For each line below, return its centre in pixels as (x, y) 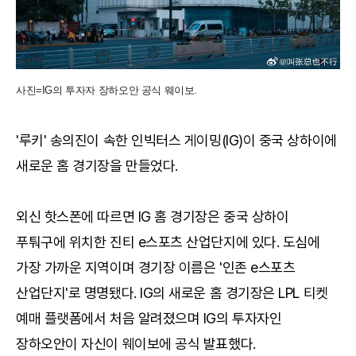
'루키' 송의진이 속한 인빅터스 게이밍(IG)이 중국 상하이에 (176, 141)
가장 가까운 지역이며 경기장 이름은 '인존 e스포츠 (156, 268)
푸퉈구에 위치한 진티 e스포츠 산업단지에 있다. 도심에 (168, 242)
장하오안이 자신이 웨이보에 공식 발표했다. (136, 344)
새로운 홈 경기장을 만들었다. (97, 166)
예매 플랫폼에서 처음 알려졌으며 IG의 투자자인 (149, 319)
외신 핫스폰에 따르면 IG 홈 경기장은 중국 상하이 (153, 217)
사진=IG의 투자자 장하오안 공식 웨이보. (107, 91)
